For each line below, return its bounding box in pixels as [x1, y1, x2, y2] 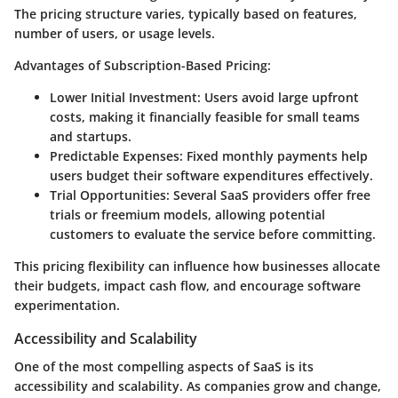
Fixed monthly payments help [183, 147, 368, 165]
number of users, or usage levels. [14, 25, 215, 43]
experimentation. [14, 297, 120, 314]
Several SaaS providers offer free [170, 187, 370, 204]
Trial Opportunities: [50, 187, 170, 204]
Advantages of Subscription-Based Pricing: [14, 57, 271, 75]
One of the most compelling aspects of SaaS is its [14, 358, 314, 376]
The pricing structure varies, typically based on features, [14, 5, 357, 23]
